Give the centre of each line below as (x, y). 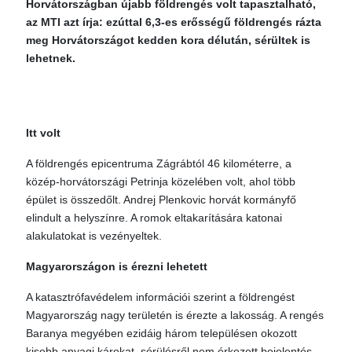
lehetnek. (51, 58)
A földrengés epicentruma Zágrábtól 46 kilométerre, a (159, 163)
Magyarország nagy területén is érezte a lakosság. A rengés (175, 315)
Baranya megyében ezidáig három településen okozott (161, 333)
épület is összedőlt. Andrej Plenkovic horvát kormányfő (161, 200)
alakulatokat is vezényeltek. (94, 236)
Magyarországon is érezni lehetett (117, 266)
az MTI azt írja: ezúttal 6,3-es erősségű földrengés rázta (174, 22)
